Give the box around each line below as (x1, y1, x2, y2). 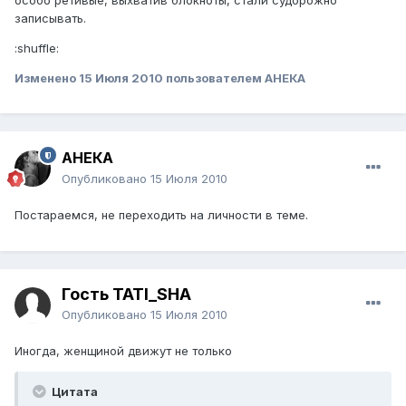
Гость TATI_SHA (62, 285, 191, 304)
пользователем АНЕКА (163, 70, 305, 85)
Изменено (14, 70, 79, 85)
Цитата (49, 384, 98, 400)
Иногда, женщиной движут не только (14, 343, 232, 359)
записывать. (14, 10, 86, 25)
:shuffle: (14, 40, 59, 55)
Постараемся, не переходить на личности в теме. (14, 208, 308, 223)
